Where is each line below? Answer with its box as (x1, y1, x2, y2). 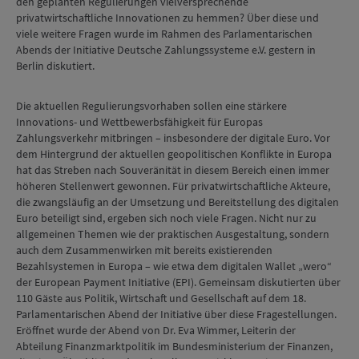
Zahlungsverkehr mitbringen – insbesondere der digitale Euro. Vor (16, 131, 330, 145)
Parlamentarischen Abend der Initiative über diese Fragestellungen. (16, 307, 337, 321)
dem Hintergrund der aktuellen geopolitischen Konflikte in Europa (16, 147, 332, 161)
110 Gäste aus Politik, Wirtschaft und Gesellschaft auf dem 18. (16, 291, 306, 305)
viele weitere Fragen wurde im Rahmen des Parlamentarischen (16, 26, 313, 41)
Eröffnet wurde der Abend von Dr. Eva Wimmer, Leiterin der (16, 323, 296, 337)
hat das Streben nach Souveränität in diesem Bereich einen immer (16, 163, 329, 177)
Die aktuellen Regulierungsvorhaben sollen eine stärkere (16, 99, 287, 113)
